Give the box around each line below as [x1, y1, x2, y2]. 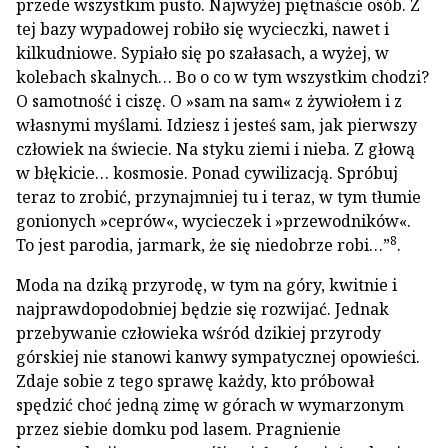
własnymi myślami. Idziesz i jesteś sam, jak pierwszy [16, 114, 417, 136]
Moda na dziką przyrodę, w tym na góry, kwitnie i [16, 274, 397, 296]
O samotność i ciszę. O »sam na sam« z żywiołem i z [16, 90, 402, 112]
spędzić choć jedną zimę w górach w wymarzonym [16, 394, 404, 416]
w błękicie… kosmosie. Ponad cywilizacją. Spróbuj [16, 162, 398, 184]
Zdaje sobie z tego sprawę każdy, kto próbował [16, 370, 374, 392]
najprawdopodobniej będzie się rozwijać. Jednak [16, 298, 389, 320]
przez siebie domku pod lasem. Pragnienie [16, 418, 341, 440]
